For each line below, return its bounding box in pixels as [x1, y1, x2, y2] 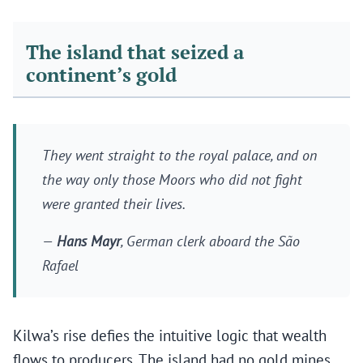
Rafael [42, 256, 79, 275]
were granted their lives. [42, 194, 186, 214]
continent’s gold [26, 62, 177, 88]
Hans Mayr [57, 232, 121, 251]
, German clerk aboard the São [121, 232, 300, 251]
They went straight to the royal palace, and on [42, 146, 317, 165]
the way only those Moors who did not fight [42, 170, 302, 190]
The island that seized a [26, 40, 244, 66]
